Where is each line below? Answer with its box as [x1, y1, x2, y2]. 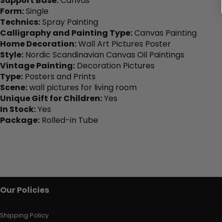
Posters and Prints [23, 70, 96, 82]
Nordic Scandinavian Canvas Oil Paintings [23, 49, 184, 60]
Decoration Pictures [75, 59, 155, 71]
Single [24, 5, 49, 17]
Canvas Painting [132, 27, 197, 39]
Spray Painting [40, 16, 98, 28]
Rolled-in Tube [40, 114, 98, 126]
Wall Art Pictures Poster [76, 38, 171, 50]
